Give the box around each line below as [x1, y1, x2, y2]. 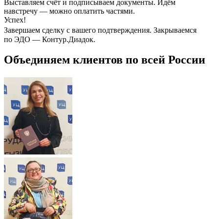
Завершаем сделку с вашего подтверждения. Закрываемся [4, 25, 201, 34]
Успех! [4, 15, 26, 24]
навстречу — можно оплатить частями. [4, 6, 135, 15]
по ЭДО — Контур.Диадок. [4, 35, 95, 44]
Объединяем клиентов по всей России [4, 53, 205, 66]
